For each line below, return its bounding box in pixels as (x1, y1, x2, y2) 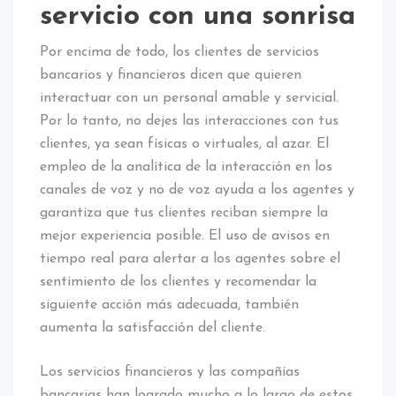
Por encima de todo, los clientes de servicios (40, 45, 319, 60)
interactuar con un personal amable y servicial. (40, 91, 339, 106)
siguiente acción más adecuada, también (40, 298, 299, 313)
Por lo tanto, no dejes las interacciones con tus (40, 114, 339, 129)
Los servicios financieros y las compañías (40, 365, 300, 380)
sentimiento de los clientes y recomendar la (40, 275, 316, 290)
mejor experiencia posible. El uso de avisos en (40, 229, 330, 244)
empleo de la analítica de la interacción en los (40, 160, 332, 175)
